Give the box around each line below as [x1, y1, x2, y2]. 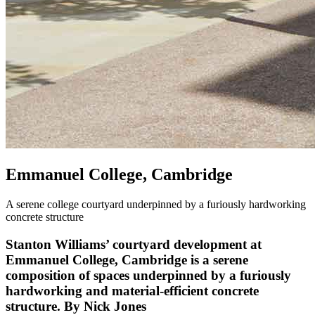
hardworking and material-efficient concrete [6, 283, 259, 298]
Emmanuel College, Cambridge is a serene [6, 252, 248, 267]
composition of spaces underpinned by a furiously [6, 267, 291, 283]
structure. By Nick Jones [6, 298, 146, 314]
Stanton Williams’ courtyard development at [6, 236, 262, 252]
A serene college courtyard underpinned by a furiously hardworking [6, 198, 306, 210]
